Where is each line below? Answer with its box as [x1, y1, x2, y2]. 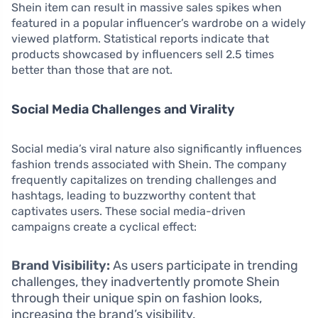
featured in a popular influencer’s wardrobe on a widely [11, 16, 306, 31]
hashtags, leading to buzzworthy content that [11, 189, 256, 203]
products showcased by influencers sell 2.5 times [11, 48, 274, 62]
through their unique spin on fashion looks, [11, 290, 262, 307]
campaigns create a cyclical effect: [11, 220, 197, 234]
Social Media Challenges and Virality [11, 102, 235, 118]
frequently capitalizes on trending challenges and [11, 173, 277, 187]
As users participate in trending [110, 258, 298, 274]
